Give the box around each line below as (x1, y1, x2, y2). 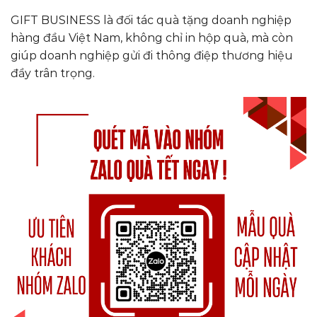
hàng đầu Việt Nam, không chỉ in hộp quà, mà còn (11, 30, 293, 45)
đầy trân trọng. (11, 66, 95, 80)
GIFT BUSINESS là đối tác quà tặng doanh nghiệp (11, 13, 292, 27)
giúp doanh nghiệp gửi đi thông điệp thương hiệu (11, 48, 293, 62)
